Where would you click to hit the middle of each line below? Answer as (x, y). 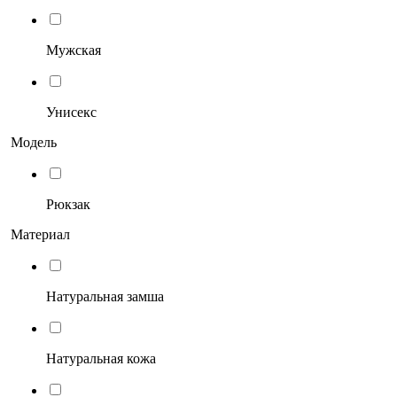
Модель (34, 142)
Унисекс (71, 112)
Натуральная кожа (101, 358)
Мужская (74, 50)
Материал (40, 234)
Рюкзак (68, 204)
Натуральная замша (105, 296)
